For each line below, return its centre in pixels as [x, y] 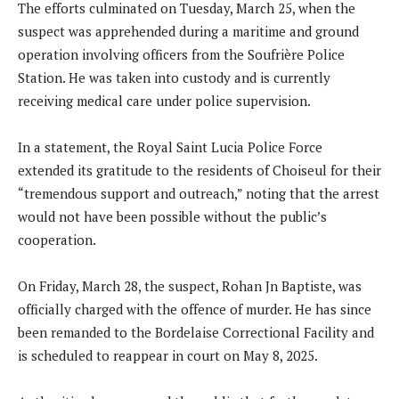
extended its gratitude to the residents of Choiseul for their [199, 170]
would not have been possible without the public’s [172, 216]
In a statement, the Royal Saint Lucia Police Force [170, 147]
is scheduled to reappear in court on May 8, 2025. [168, 355]
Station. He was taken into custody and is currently [174, 77]
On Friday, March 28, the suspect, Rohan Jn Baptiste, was [190, 285]
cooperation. [57, 239]
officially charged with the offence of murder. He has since [195, 309]
